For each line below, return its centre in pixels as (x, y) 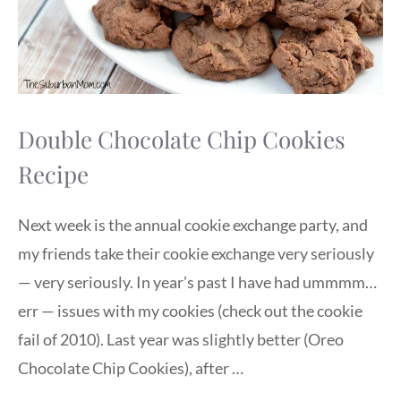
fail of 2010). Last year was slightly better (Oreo (181, 340)
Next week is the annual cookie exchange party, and (193, 225)
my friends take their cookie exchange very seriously (196, 254)
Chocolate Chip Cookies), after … (131, 368)
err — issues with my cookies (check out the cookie (190, 311)
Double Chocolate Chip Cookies (182, 139)
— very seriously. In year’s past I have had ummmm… (197, 282)
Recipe (53, 174)
